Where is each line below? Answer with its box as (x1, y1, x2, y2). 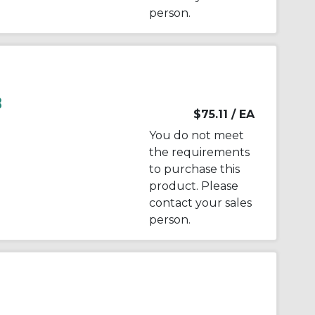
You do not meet (148, 128, 244, 142)
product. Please (148, 179, 238, 193)
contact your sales (148, 195, 252, 210)
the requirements (148, 145, 250, 159)
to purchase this (148, 162, 240, 176)
